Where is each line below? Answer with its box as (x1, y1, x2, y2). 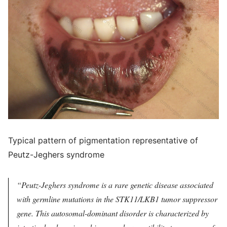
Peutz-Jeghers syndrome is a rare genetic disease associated (21, 179, 213, 190)
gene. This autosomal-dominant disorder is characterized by (17, 207, 209, 218)
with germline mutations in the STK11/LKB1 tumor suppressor (17, 193, 217, 204)
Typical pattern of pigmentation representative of (8, 135, 198, 145)
